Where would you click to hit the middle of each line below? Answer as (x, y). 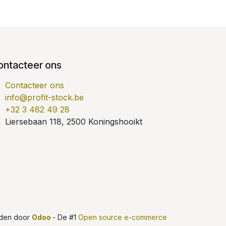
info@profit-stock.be (44, 98)
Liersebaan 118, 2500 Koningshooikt (73, 122)
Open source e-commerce (123, 217)
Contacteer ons (34, 86)
